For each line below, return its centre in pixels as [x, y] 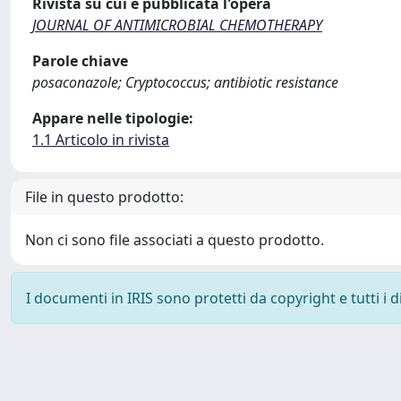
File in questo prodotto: [104, 197]
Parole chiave [80, 61]
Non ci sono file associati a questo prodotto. [175, 240]
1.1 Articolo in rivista [101, 140]
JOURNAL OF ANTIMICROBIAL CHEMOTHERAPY [177, 25]
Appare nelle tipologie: [113, 118]
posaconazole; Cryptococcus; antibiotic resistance [185, 82]
